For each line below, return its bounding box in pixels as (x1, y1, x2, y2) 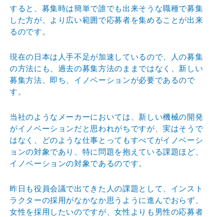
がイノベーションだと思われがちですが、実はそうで (10, 124, 203, 133)
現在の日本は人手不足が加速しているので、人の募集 (10, 52, 203, 61)
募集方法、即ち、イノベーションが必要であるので (10, 76, 195, 84)
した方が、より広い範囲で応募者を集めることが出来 (10, 15, 203, 24)
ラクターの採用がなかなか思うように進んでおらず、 (10, 196, 203, 204)
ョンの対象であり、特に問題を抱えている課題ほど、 (10, 147, 203, 156)
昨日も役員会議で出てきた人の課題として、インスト (10, 184, 203, 193)
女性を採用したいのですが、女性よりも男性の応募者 (10, 207, 203, 216)
